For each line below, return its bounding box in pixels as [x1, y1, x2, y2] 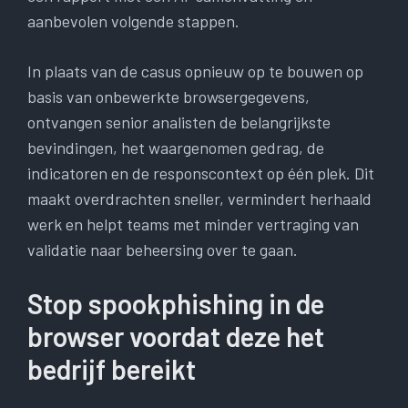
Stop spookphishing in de [27, 287, 324, 321]
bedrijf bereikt [27, 352, 196, 386]
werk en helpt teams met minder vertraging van [27, 214, 359, 235]
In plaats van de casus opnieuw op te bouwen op [27, 61, 363, 82]
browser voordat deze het [27, 320, 324, 353]
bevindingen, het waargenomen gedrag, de [27, 138, 324, 158]
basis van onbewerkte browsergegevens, [27, 87, 310, 107]
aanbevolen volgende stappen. [27, 11, 240, 32]
